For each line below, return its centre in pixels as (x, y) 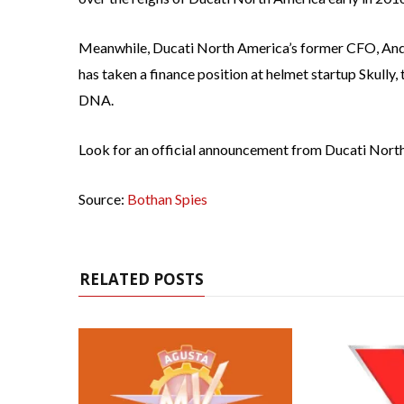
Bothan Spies (167, 199)
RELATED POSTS (142, 280)
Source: (103, 199)
